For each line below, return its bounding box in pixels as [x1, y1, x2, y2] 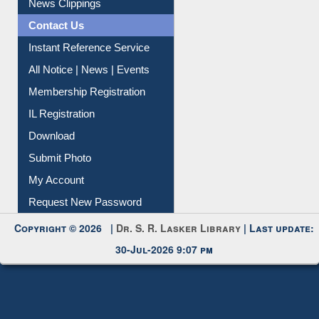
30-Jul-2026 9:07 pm [115, 240, 214, 255]
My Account [28, 172, 85, 184]
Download [28, 127, 75, 140]
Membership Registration [28, 83, 146, 96]
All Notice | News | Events [28, 61, 150, 74]
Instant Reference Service [28, 39, 150, 52]
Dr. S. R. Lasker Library [116, 219, 241, 234]
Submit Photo [28, 150, 92, 162]
